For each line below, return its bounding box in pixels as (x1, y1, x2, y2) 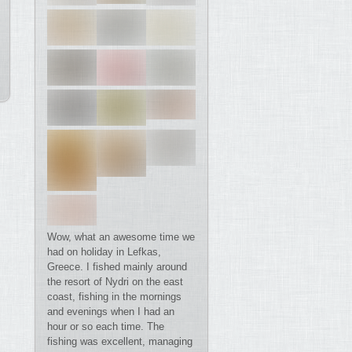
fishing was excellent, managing (46, 335, 192, 347)
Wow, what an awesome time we (46, 230, 195, 243)
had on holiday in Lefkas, (46, 245, 161, 258)
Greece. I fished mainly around (46, 260, 187, 273)
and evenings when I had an (46, 305, 174, 317)
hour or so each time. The (46, 320, 164, 332)
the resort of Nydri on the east (46, 275, 183, 288)
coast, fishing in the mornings (46, 290, 181, 302)
